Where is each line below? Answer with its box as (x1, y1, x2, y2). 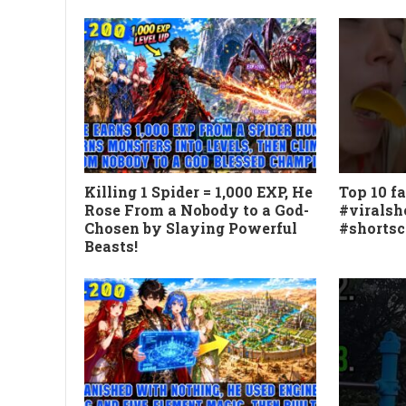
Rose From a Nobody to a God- (84, 199, 309, 219)
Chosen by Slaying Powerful (84, 217, 297, 237)
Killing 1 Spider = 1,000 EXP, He (84, 181, 313, 201)
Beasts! (84, 236, 138, 256)
